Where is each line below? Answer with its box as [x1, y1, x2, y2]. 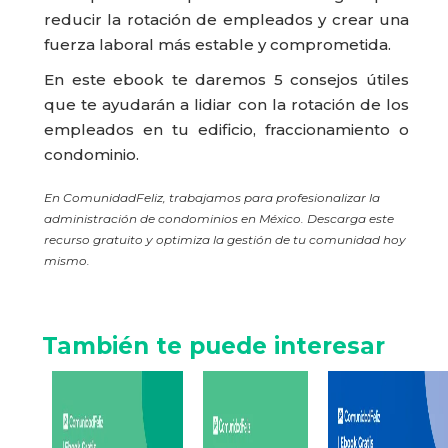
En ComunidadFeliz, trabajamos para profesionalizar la [44, 190, 380, 206]
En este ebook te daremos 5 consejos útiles [44, 70, 409, 90]
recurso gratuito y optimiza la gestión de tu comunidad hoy [44, 232, 406, 248]
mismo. [44, 253, 90, 269]
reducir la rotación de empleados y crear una [44, 10, 409, 30]
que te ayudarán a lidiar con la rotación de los [44, 95, 409, 115]
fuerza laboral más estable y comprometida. [44, 35, 391, 55]
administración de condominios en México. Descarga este [44, 211, 394, 227]
